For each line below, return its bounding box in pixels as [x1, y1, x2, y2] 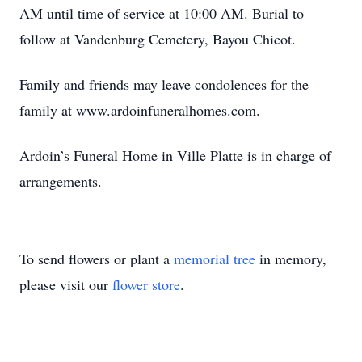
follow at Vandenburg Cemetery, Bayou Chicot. [19, 29, 296, 48]
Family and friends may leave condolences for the [19, 74, 309, 94]
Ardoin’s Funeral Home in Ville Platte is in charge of [19, 145, 331, 165]
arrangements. [19, 171, 102, 191]
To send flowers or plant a [19, 249, 174, 268]
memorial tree [174, 249, 255, 268]
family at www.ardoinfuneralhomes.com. [19, 100, 260, 120]
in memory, [255, 249, 326, 268]
